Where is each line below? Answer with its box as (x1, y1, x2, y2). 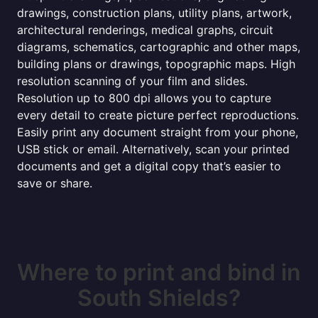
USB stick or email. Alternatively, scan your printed (17, 142, 290, 156)
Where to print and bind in (17, 258, 301, 286)
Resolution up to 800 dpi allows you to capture (17, 91, 271, 105)
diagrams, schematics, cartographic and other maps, (17, 40, 300, 54)
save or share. (17, 176, 92, 190)
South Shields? (77, 284, 241, 312)
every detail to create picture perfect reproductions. (17, 108, 299, 122)
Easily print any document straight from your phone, (17, 125, 298, 139)
